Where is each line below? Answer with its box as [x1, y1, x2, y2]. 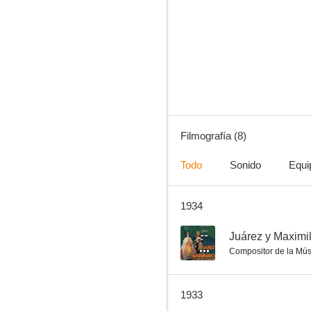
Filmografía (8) [180, 130, 246, 142]
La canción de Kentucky [194, 40, 289, 52]
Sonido [230, 159, 261, 171]
